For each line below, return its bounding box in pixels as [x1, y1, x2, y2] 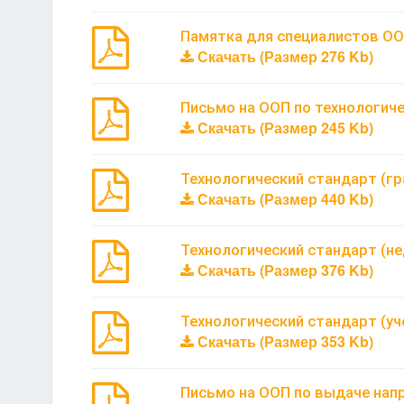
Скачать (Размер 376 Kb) [193, 259, 373, 280]
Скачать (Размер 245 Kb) [193, 116, 373, 138]
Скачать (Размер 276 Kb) [193, 45, 373, 67]
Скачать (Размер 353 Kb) [193, 330, 373, 352]
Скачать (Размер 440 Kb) [193, 188, 373, 209]
